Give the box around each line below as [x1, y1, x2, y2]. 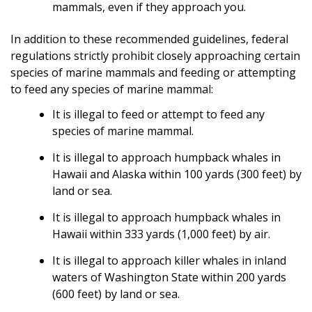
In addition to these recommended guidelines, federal [10, 31, 288, 47]
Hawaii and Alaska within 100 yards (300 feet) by [52, 166, 302, 182]
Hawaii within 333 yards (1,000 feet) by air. [52, 226, 270, 242]
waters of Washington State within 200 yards [52, 269, 286, 285]
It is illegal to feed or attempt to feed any [52, 106, 265, 122]
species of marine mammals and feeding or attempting [10, 64, 296, 80]
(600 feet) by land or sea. [52, 286, 180, 302]
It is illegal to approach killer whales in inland [52, 252, 286, 268]
